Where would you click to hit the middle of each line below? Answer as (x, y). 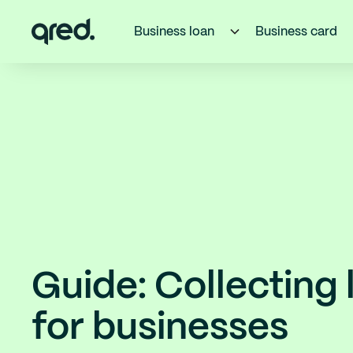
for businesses (160, 329)
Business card (296, 32)
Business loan (174, 32)
